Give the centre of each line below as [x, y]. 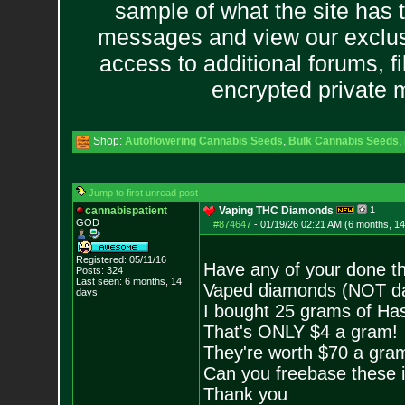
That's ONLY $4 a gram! [300, 332]
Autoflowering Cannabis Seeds [203, 141]
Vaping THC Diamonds [276, 211]
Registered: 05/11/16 [121, 259]
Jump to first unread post [143, 193]
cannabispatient [126, 211]
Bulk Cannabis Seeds [343, 141]
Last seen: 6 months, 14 [128, 281]
